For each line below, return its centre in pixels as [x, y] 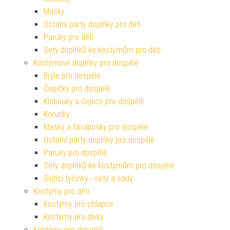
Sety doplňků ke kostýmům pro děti [102, 50]
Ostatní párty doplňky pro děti [92, 24]
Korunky [57, 114]
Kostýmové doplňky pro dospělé [86, 63]
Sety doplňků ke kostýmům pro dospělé [109, 166]
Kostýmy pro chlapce [79, 204]
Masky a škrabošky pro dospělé [96, 127]
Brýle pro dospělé [72, 76]
